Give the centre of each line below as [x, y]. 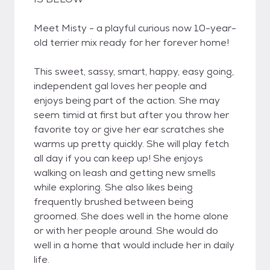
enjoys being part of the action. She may [127, 100]
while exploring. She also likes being [113, 187]
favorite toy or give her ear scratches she [129, 129]
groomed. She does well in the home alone [131, 216]
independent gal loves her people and [120, 86]
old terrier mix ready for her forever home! [131, 42]
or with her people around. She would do [126, 231]
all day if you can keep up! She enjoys [118, 158]
